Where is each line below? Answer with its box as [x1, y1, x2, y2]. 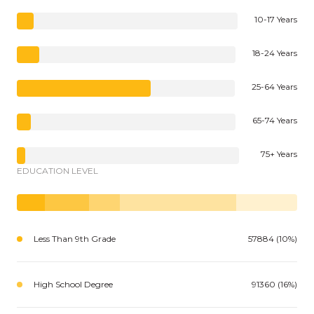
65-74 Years [252, 114, 297, 125]
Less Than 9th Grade [34, 233, 116, 244]
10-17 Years [254, 13, 297, 25]
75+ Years [261, 148, 297, 159]
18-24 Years [252, 47, 297, 58]
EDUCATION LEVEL [17, 165, 98, 176]
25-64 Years [252, 81, 297, 92]
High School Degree [34, 278, 113, 289]
